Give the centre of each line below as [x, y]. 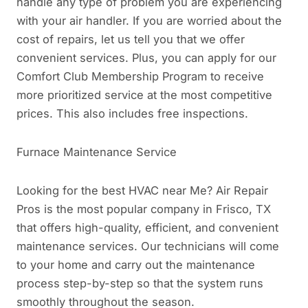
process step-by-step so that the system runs [140, 283]
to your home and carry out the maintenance [136, 264]
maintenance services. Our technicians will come [148, 246]
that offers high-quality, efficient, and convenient [147, 227]
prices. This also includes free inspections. [132, 114]
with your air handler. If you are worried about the [149, 21]
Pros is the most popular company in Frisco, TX [144, 209]
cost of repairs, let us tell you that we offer [131, 40]
